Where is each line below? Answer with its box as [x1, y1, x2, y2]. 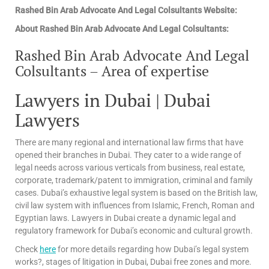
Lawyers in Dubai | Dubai [15, 88, 211, 112]
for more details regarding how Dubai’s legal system [56, 244, 249, 254]
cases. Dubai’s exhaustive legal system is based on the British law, [15, 187, 258, 198]
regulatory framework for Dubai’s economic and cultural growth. [15, 225, 253, 235]
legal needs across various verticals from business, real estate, [15, 162, 245, 172]
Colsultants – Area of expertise [15, 61, 209, 80]
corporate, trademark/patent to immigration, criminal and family [15, 175, 253, 185]
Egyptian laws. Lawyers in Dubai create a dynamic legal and [15, 213, 236, 223]
